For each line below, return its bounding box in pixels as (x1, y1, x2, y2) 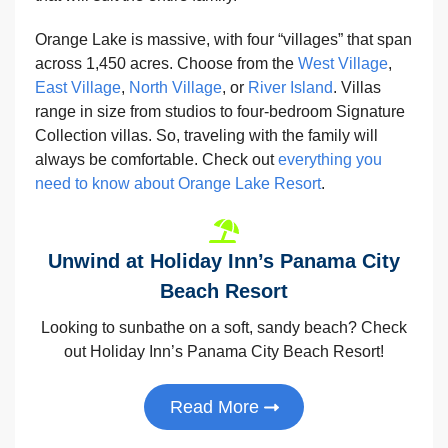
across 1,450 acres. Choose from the (35, 55, 298, 73)
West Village (298, 55, 388, 73)
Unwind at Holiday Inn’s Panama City (48, 250, 400, 273)
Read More (169, 397, 259, 418)
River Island (248, 79, 333, 97)
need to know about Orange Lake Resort (35, 175, 321, 193)
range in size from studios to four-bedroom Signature (35, 103, 405, 121)
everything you (278, 151, 382, 169)
